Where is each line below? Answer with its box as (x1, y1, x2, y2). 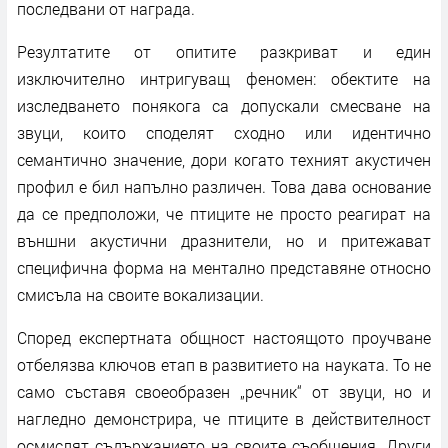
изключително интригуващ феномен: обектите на (17, 67, 431, 89)
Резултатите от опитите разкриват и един (17, 40, 431, 62)
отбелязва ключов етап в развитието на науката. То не (17, 353, 431, 375)
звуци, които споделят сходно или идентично (17, 121, 431, 143)
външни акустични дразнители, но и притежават (17, 229, 431, 251)
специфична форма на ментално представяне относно (17, 256, 431, 278)
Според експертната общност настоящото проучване (17, 326, 431, 348)
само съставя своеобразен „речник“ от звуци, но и (17, 380, 431, 402)
